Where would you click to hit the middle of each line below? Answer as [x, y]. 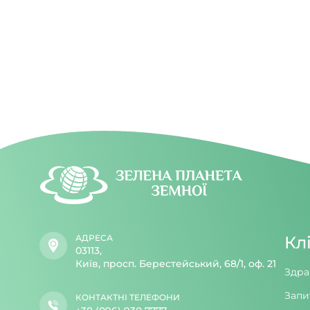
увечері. [278, 23]
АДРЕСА [94, 238]
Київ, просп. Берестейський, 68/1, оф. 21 [176, 264]
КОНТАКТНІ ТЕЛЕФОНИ [128, 298]
